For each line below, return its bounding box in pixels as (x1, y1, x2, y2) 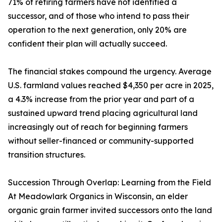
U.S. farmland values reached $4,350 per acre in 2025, (8, 80, 214, 91)
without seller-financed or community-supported (8, 136, 194, 146)
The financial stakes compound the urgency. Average (8, 66, 212, 77)
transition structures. (8, 150, 85, 160)
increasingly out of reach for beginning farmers (8, 122, 188, 132)
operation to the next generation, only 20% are (8, 25, 187, 35)
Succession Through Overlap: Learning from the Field (8, 177, 211, 188)
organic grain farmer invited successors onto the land (8, 205, 212, 216)
